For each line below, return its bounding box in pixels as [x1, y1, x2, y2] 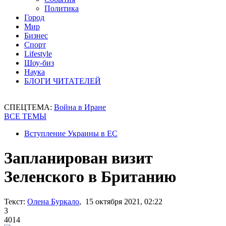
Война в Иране [54, 103, 106, 111]
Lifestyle [24, 49, 52, 58]
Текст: [4, 197, 25, 206]
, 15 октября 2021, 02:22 [79, 197, 162, 206]
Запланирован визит [4, 149, 153, 167]
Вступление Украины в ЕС [24, 129, 118, 138]
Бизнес [24, 31, 48, 40]
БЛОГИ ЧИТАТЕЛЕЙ [24, 77, 101, 85]
